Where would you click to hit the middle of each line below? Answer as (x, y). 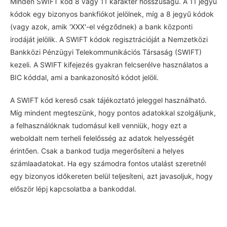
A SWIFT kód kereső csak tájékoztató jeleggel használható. (108, 100)
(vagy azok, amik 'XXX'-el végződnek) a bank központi (101, 27)
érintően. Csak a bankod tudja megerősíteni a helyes (97, 151)
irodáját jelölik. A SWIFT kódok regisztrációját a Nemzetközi (109, 39)
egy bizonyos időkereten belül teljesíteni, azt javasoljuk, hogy (111, 176)
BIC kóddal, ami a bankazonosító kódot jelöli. (84, 77)
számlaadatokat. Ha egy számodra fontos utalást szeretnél (108, 163)
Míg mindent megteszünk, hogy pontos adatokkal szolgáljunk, (113, 113)
